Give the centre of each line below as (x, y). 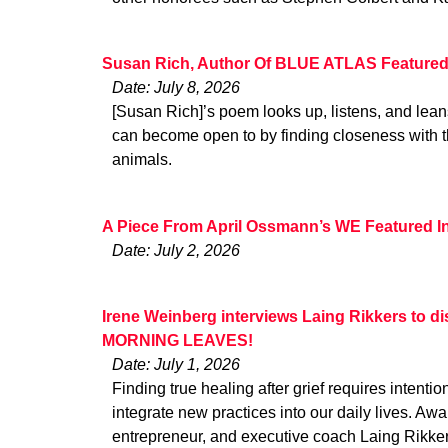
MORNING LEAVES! (177, 341)
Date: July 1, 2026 (176, 365)
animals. (142, 160)
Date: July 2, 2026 (176, 250)
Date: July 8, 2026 (176, 88)
